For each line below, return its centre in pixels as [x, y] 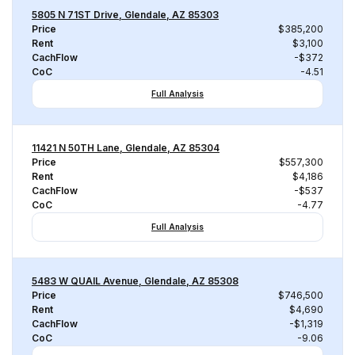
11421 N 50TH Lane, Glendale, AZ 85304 [126, 148]
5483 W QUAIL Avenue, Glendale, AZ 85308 [135, 281]
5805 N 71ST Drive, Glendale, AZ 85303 [125, 15]
